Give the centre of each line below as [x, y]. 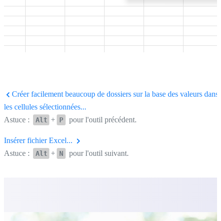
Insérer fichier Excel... [39, 140]
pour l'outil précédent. [102, 119]
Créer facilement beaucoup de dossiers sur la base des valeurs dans [114, 94]
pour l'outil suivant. [98, 153]
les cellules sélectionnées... [45, 107]
